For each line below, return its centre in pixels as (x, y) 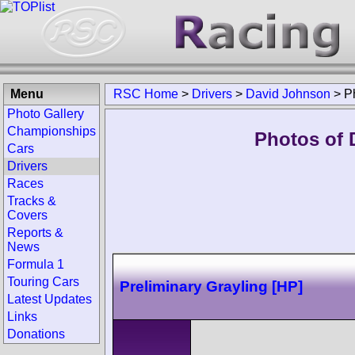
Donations (36, 334)
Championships (52, 131)
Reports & (35, 233)
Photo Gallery (46, 114)
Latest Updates (50, 299)
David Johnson (288, 94)
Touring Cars (43, 282)
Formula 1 (36, 264)
